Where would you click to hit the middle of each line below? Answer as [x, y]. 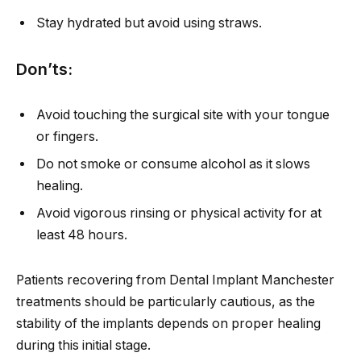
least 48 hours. [82, 235]
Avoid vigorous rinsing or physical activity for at [179, 214]
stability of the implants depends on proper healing [168, 324]
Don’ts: [44, 68]
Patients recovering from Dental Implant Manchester [175, 280]
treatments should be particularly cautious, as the [166, 302]
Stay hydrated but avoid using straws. [149, 23]
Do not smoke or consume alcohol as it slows [173, 164]
